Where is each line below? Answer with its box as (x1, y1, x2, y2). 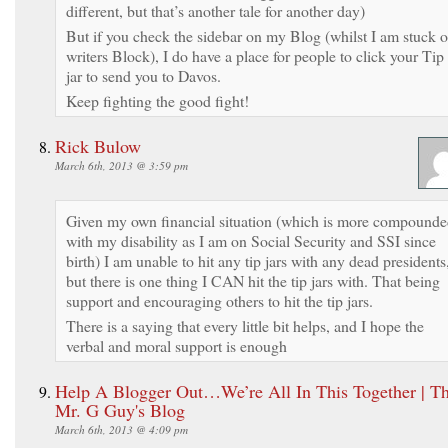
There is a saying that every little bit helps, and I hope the (66, 314, 424, 336)
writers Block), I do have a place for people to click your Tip (66, 44, 444, 66)
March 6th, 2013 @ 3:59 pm (55, 157, 188, 173)
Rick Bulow (55, 133, 141, 158)
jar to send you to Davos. (66, 64, 221, 86)
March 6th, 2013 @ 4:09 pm (55, 421, 188, 437)
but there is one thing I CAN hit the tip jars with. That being (66, 269, 440, 291)
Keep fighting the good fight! (66, 89, 249, 111)
